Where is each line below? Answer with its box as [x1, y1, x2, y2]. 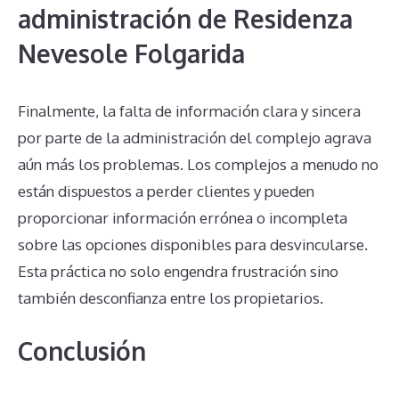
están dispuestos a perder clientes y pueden [18, 181, 314, 200]
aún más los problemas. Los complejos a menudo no [18, 154, 379, 174]
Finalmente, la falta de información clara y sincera [18, 101, 361, 120]
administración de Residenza [18, 2, 353, 35]
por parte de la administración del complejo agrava [18, 127, 371, 147]
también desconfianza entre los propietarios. [18, 288, 323, 307]
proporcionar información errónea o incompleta [18, 208, 347, 227]
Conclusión [18, 335, 146, 368]
